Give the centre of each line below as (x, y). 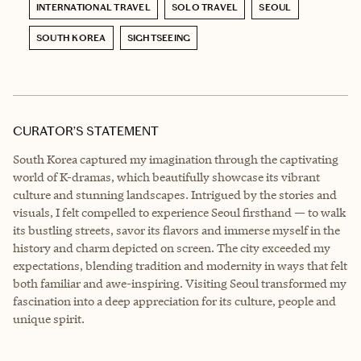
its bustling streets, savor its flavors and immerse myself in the (176, 230)
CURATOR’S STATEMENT (86, 131)
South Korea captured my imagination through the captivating (176, 159)
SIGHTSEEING (159, 37)
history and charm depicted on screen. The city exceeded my (172, 247)
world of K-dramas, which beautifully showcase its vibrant (166, 176)
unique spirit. (49, 318)
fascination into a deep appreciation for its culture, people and (174, 301)
